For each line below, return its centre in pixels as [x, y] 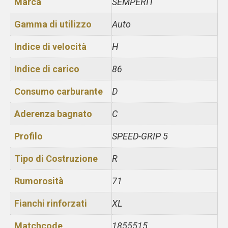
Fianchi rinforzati [51, 203]
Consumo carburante [59, 91]
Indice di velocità [50, 46]
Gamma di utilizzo [53, 24]
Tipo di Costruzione [56, 158]
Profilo [28, 136]
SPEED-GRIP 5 [140, 136]
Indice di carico [47, 69]
